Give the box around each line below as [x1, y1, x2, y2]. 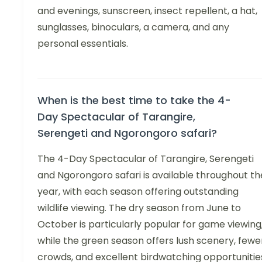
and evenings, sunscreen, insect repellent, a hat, [37, 4, 257, 18]
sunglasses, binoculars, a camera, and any [37, 20, 229, 34]
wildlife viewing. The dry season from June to [37, 201, 241, 215]
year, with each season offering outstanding [37, 184, 239, 198]
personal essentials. [37, 36, 128, 50]
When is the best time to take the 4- [37, 92, 231, 108]
